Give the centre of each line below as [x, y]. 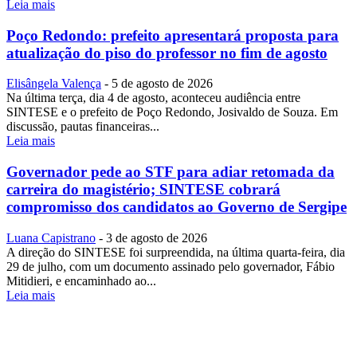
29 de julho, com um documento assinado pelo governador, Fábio [171, 266]
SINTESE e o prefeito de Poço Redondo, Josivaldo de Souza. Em [172, 112]
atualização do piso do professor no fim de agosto [167, 53]
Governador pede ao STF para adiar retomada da [171, 172]
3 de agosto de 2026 [157, 237]
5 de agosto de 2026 [162, 84]
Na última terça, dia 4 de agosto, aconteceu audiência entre [153, 98]
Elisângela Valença [54, 84]
